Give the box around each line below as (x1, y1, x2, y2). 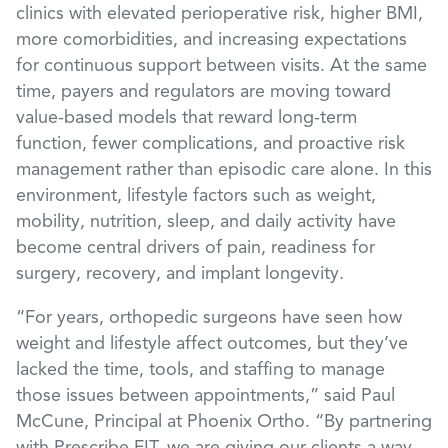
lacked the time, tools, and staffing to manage (16, 361, 385, 380)
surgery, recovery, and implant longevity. (16, 265, 344, 284)
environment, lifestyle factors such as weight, (16, 187, 376, 206)
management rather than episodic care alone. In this (16, 161, 432, 180)
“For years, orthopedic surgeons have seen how (16, 309, 402, 328)
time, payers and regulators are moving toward (16, 83, 391, 102)
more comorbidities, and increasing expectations (16, 31, 407, 50)
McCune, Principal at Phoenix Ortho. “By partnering (16, 413, 432, 432)
